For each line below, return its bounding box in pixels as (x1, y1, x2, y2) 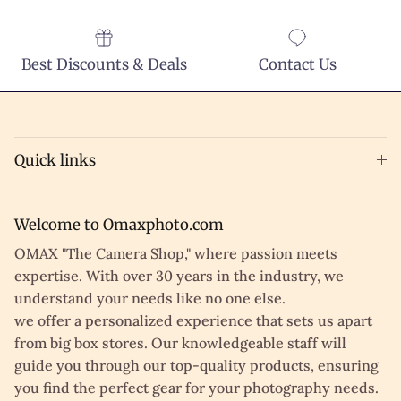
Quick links (14, 149, 96, 170)
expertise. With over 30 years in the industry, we (14, 266, 344, 285)
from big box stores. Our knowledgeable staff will (14, 333, 346, 352)
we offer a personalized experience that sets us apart (14, 311, 372, 329)
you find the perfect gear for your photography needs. (14, 378, 379, 397)
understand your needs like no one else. (14, 288, 286, 307)
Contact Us (258, 54, 337, 74)
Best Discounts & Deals (21, 54, 187, 74)
